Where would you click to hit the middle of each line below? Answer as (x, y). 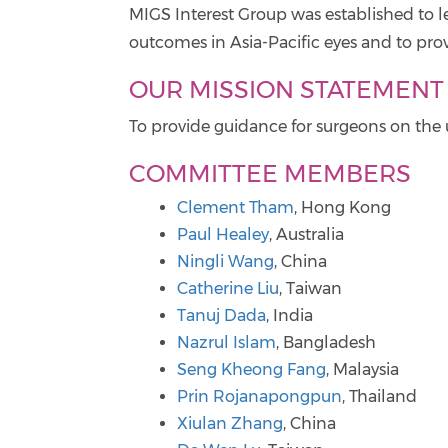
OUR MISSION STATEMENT (287, 89)
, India (290, 315)
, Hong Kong (343, 207)
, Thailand (380, 396)
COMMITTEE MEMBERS (270, 173)
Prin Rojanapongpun (260, 396)
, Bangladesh (326, 342)
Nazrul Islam (227, 342)
